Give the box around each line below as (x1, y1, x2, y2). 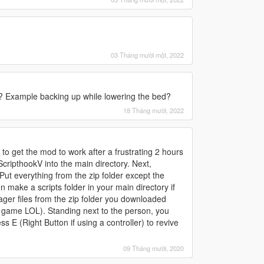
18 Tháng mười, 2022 (123, 105, 184, 115)
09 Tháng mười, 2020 (123, 243, 184, 253)
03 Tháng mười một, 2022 (110, 49, 184, 60)
